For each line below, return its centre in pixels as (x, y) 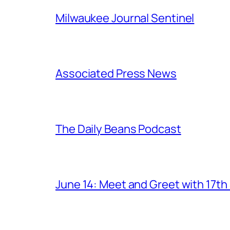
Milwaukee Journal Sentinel (125, 18)
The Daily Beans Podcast (118, 129)
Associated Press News (116, 73)
